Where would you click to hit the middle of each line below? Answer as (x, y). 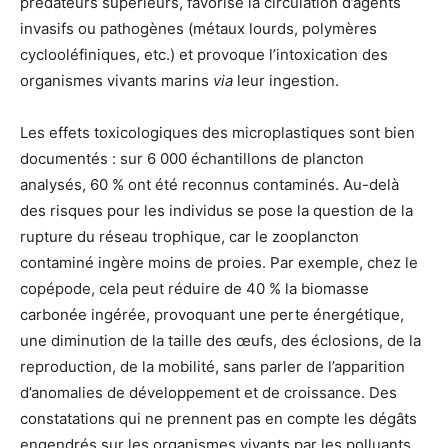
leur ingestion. (286, 80)
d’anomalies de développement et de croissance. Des (208, 392)
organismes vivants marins (116, 80)
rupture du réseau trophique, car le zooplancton (189, 236)
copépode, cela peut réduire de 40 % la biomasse (194, 288)
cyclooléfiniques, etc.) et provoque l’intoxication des (204, 54)
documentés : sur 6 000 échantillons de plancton (192, 158)
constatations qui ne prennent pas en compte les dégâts (218, 418)
